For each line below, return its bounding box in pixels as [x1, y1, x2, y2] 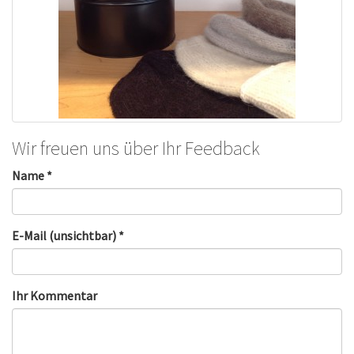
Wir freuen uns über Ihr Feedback [12, 136, 260, 161]
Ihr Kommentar [12, 288, 97, 304]
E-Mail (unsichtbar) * [12, 228, 124, 244]
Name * [12, 168, 52, 184]
